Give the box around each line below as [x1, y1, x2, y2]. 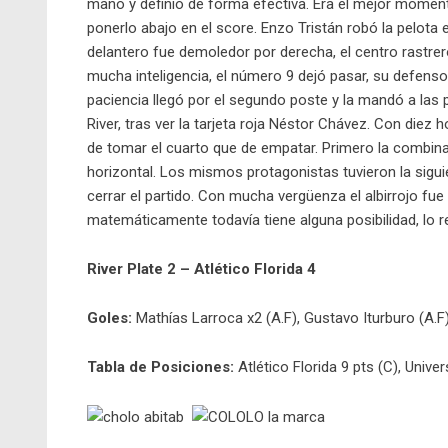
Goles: [87, 309, 132, 328]
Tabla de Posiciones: [87, 358, 234, 377]
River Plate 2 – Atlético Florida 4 [87, 260, 316, 279]
